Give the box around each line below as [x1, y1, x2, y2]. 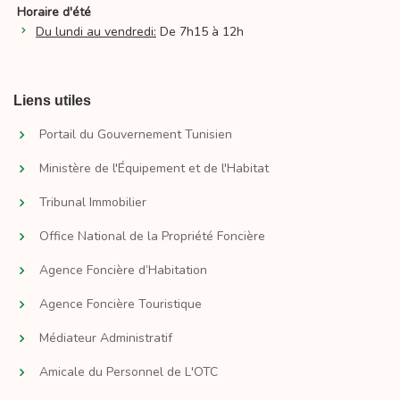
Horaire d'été [17, 4, 91, 21]
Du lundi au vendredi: [36, 23, 156, 41]
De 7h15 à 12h [156, 23, 244, 41]
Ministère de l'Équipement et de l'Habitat [39, 160, 269, 178]
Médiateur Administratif [39, 329, 172, 347]
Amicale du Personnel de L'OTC [39, 363, 218, 381]
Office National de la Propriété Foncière [39, 228, 265, 246]
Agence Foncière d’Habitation [39, 262, 207, 279]
